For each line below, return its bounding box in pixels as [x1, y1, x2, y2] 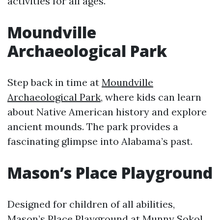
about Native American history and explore [7, 106, 207, 118]
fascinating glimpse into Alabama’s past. [7, 135, 192, 148]
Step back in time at [7, 76, 102, 89]
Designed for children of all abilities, [7, 198, 175, 211]
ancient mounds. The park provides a [7, 120, 178, 133]
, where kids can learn [101, 91, 201, 104]
